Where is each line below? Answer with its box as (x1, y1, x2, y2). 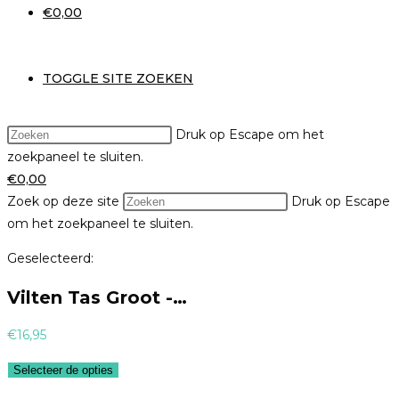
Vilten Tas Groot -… (7, 286, 187, 308)
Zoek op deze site (7, 193, 119, 209)
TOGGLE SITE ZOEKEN (43, 70, 193, 86)
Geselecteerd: (7, 250, 94, 266)
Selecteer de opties (13, 363, 113, 378)
